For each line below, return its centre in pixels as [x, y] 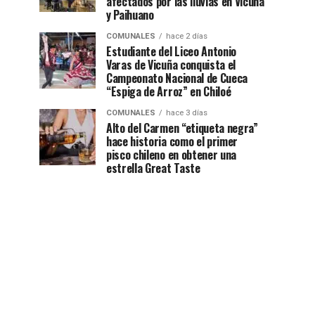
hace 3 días [187, 113]
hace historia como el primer [172, 141]
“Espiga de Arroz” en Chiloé [169, 91]
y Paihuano [130, 15]
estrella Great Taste [153, 168]
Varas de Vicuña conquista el [171, 65]
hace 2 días [187, 36]
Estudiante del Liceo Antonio [172, 51]
